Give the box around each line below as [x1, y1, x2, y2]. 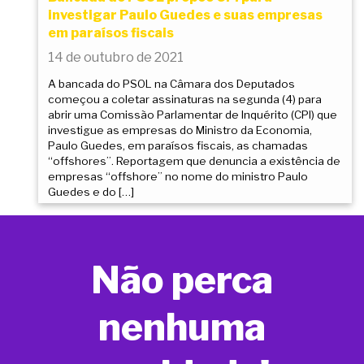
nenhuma [98, 304, 266, 350]
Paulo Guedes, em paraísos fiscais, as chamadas [48, 139, 308, 153]
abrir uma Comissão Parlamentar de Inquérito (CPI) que [48, 108, 337, 122]
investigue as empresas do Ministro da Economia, [48, 123, 312, 137]
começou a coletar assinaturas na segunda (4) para [48, 93, 322, 106]
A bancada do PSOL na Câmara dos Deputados [48, 77, 295, 91]
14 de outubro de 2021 [48, 50, 184, 66]
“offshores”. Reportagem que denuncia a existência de [48, 154, 340, 168]
